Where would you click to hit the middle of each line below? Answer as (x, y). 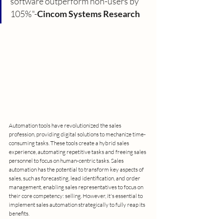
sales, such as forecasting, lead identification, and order (75, 178)
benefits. (19, 214)
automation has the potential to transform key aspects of (77, 170)
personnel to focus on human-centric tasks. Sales (67, 161)
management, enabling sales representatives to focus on (77, 187)
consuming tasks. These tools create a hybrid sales (69, 143)
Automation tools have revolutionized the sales (66, 126)
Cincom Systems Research (88, 13)
